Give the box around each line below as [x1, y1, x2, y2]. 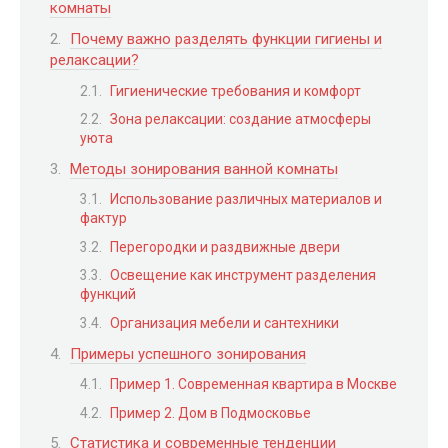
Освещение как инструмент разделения [110, 267, 376, 284]
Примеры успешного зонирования [70, 344, 306, 363]
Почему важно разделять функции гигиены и [70, 30, 382, 48]
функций [80, 286, 136, 303]
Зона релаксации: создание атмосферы [110, 111, 371, 128]
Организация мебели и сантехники [110, 315, 339, 332]
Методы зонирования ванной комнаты [70, 159, 338, 178]
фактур [80, 210, 127, 227]
